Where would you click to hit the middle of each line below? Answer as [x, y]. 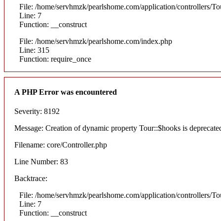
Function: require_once [55, 59]
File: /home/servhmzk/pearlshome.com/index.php [96, 41]
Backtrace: [31, 179]
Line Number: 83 [41, 162]
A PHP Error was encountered [66, 92]
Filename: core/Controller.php [61, 145]
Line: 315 [34, 50]
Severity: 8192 [37, 111]
